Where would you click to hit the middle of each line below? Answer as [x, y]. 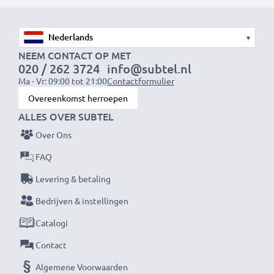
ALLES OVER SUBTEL [66, 116]
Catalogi [52, 223]
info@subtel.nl [149, 68]
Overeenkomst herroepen [78, 98]
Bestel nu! [42, 29]
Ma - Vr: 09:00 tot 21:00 [63, 81]
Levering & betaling [73, 179]
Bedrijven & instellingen [82, 201]
